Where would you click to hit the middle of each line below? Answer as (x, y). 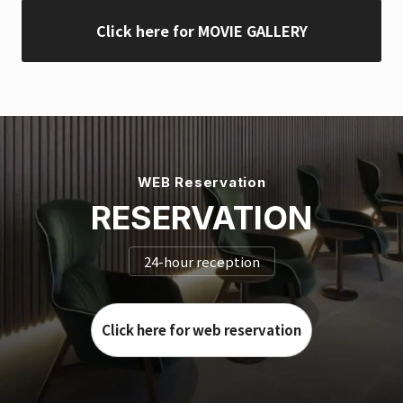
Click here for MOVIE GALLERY (201, 31)
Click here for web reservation (201, 330)
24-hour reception (201, 262)
